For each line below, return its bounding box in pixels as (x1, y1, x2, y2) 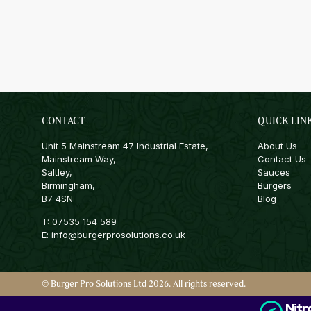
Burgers (258, 179, 292, 191)
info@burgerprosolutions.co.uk (51, 229, 185, 241)
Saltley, (42, 166, 72, 178)
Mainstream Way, (42, 153, 116, 165)
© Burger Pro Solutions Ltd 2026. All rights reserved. (42, 278, 246, 290)
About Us (258, 140, 297, 151)
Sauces (258, 166, 290, 178)
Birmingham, (42, 179, 95, 191)
